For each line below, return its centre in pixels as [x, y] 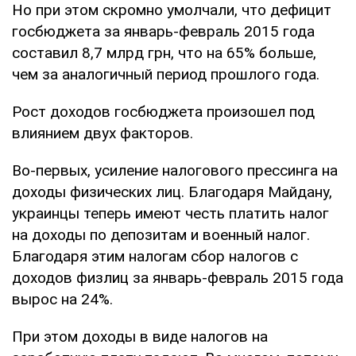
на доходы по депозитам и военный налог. [161, 234]
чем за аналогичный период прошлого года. [166, 74]
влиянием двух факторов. [103, 133]
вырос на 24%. [62, 299]
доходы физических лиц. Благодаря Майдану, [172, 192]
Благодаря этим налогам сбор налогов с [155, 256]
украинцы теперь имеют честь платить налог [170, 213]
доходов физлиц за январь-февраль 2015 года [178, 277]
